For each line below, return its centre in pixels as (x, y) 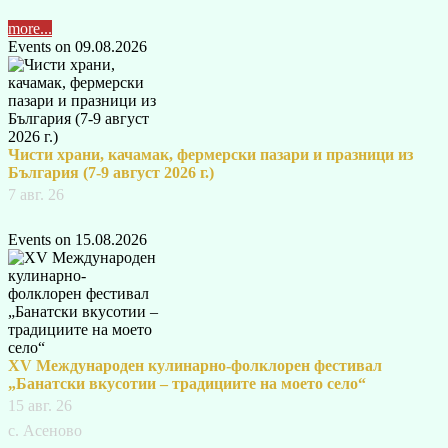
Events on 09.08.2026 (77, 47)
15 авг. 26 (40, 406)
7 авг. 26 (36, 195)
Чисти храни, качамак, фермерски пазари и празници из (210, 155)
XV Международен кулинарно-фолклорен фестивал (195, 366)
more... (30, 29)
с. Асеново (45, 431)
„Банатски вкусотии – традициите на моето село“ (187, 384)
